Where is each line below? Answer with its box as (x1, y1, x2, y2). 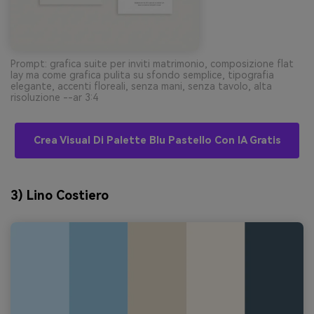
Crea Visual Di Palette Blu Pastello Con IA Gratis (33, 134, 281, 146)
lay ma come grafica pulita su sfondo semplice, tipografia (11, 69, 274, 81)
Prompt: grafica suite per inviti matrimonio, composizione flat (11, 57, 294, 69)
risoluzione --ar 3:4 (11, 91, 98, 103)
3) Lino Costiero (11, 188, 109, 203)
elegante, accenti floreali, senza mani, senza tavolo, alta (11, 80, 272, 92)
